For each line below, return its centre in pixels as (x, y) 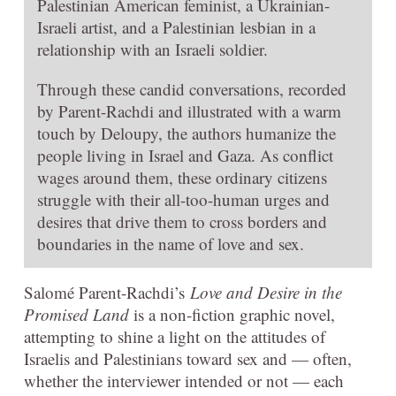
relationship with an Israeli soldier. (152, 49)
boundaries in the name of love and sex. (171, 243)
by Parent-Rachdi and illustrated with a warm (189, 110)
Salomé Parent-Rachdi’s (107, 292)
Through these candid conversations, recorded (192, 88)
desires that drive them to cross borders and (182, 221)
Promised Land (76, 314)
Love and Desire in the (266, 292)
